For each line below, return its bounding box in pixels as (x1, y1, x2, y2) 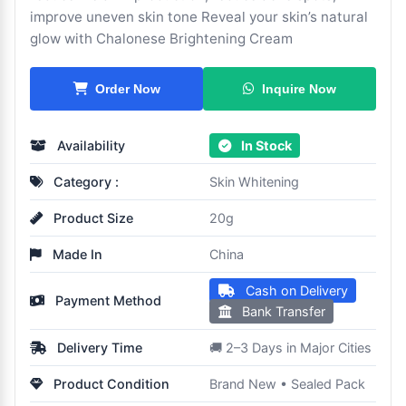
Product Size (50, 209, 133, 226)
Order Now (94, 81, 160, 96)
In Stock (237, 137, 292, 153)
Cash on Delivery (241, 282, 348, 298)
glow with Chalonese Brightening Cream (30, 29, 293, 47)
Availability (53, 137, 125, 153)
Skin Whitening (209, 173, 299, 189)
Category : (50, 173, 119, 189)
